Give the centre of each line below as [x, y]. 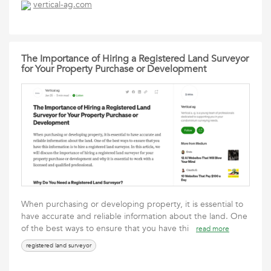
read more [213, 229]
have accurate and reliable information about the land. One [134, 216]
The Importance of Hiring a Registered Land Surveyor [135, 59]
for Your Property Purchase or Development [114, 69]
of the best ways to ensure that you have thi [109, 228]
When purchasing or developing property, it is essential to [132, 204]
